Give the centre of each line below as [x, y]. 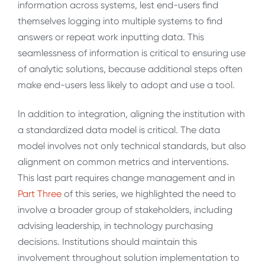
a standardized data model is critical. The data [119, 130]
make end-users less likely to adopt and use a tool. [126, 85]
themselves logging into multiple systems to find [120, 21]
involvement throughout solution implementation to [129, 258]
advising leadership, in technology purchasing [115, 226]
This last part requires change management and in [126, 178]
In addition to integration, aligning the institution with [131, 114]
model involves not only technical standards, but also [132, 146]
